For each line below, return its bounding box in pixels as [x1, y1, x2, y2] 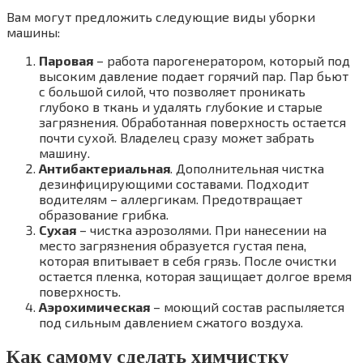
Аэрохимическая [39, 299, 150, 315]
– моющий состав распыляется [150, 299, 344, 315]
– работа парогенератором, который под [93, 53, 350, 69]
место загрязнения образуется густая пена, [39, 237, 306, 254]
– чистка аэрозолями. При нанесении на [76, 222, 327, 238]
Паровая [39, 53, 93, 69]
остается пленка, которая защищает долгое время [39, 268, 352, 284]
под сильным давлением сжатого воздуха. [39, 314, 303, 331]
